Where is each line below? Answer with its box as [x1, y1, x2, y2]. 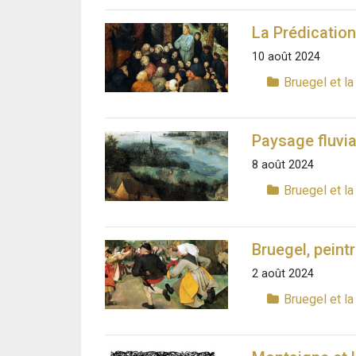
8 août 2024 [252, 158, 314, 172]
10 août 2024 [252, 50, 320, 64]
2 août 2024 [252, 266, 314, 281]
